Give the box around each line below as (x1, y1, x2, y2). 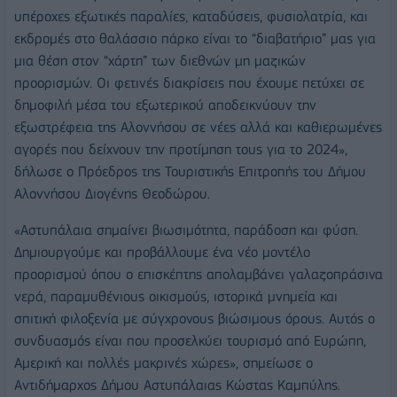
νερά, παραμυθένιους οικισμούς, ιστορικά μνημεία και (14, 288, 338, 306)
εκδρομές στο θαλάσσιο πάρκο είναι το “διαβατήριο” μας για (14, 29, 376, 47)
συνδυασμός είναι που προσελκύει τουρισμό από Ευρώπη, (14, 332, 366, 350)
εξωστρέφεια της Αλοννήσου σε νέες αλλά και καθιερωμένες (14, 118, 382, 136)
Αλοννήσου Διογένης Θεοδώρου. (14, 184, 210, 202)
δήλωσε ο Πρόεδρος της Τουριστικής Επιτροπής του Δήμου (14, 162, 366, 180)
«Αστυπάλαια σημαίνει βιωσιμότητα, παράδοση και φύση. (14, 222, 358, 239)
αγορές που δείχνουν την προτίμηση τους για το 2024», (14, 140, 347, 158)
